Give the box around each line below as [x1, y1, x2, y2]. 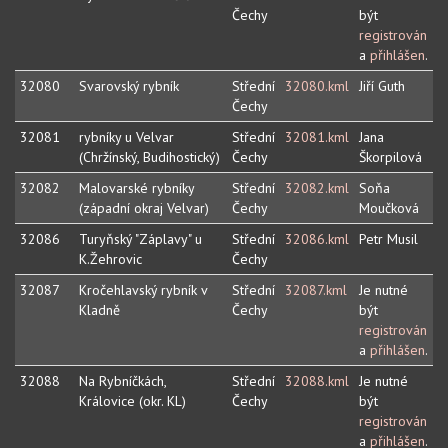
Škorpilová [359, 148, 422, 167]
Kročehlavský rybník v [79, 281, 208, 300]
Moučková [359, 199, 419, 218]
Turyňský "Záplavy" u [79, 230, 202, 249]
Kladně [79, 301, 120, 320]
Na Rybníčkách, [79, 372, 167, 391]
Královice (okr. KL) [79, 392, 186, 411]
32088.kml [285, 372, 349, 391]
